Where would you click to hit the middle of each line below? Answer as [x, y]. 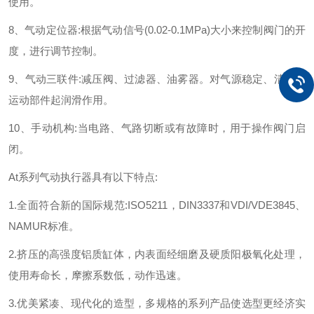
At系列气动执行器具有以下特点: [83, 177]
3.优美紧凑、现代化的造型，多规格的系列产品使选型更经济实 [157, 303]
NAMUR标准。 [44, 226]
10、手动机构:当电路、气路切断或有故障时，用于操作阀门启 [157, 128]
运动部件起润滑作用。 [61, 100]
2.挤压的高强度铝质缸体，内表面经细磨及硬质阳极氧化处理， [157, 254]
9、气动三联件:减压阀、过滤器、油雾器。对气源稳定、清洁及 [157, 79]
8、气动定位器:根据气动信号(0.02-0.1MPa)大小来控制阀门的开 [157, 30]
